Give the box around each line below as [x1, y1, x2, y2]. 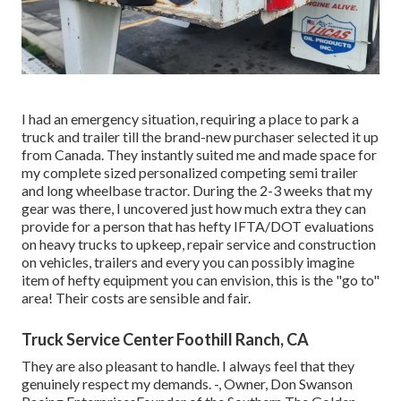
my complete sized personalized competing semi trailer [21, 163, 358, 181]
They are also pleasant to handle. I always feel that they [21, 356, 354, 374]
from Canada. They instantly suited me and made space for [21, 145, 377, 163]
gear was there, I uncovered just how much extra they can [21, 199, 366, 217]
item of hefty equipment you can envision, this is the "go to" [21, 270, 380, 288]
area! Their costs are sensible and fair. [21, 288, 251, 306]
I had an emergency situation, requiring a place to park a [21, 109, 359, 127]
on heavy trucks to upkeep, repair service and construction [21, 235, 376, 252]
